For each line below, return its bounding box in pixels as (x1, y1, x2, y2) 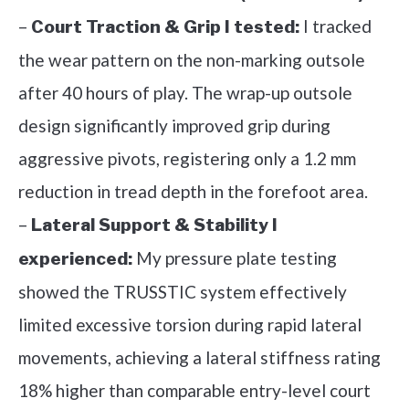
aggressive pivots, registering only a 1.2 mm (18, 148, 356, 170)
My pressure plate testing (132, 247, 337, 269)
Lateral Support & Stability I (31, 215, 278, 236)
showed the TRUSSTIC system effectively (18, 281, 347, 303)
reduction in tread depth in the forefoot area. (18, 181, 368, 203)
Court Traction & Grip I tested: (31, 16, 299, 38)
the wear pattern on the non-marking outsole (18, 49, 365, 71)
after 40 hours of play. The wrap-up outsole (18, 82, 352, 104)
